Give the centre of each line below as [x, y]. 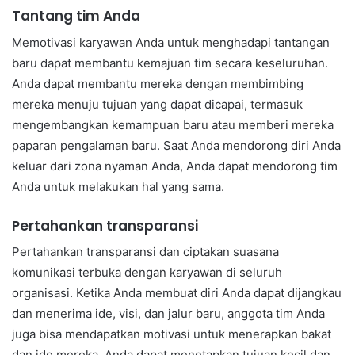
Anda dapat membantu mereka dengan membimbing [158, 83]
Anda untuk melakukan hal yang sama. [118, 186]
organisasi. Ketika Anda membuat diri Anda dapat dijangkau [177, 293]
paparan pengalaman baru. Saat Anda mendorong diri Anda [176, 145]
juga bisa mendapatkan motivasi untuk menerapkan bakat [172, 334]
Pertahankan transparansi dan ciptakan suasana [145, 252]
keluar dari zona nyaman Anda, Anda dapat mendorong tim [175, 166]
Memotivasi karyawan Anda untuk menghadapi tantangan [171, 42]
